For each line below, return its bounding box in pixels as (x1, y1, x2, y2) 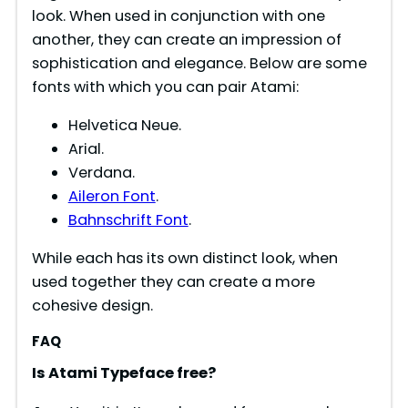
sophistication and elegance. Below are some (31, 52, 367, 74)
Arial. (67, 138, 104, 160)
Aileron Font (67, 186, 156, 208)
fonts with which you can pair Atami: (31, 76, 299, 97)
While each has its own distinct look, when (31, 248, 338, 270)
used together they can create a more (31, 271, 315, 293)
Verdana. (67, 162, 135, 184)
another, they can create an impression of (31, 28, 342, 50)
